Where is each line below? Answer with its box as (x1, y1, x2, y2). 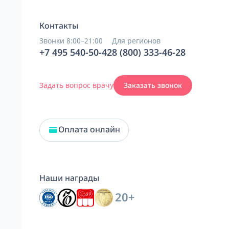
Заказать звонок (124, 81, 182, 89)
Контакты (39, 20, 79, 31)
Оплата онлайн (58, 125, 120, 135)
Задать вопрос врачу (39, 80, 113, 90)
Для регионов (112, 35, 161, 45)
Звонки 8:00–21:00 (39, 35, 103, 45)
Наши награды (39, 173, 100, 183)
